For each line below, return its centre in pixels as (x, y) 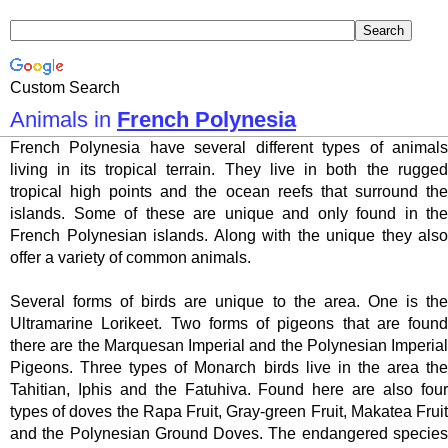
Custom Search (65, 87)
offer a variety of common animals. (130, 257)
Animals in (63, 119)
